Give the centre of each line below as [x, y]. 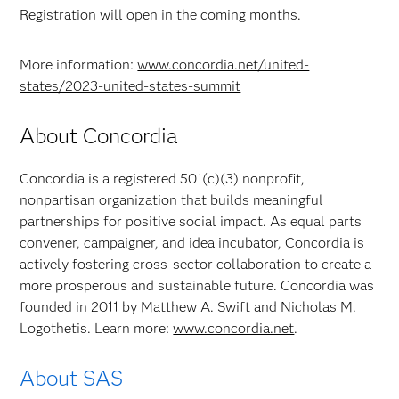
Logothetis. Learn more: [97, 328]
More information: [79, 65]
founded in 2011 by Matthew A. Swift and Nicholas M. [188, 307]
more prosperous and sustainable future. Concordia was [197, 285]
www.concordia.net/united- [224, 65]
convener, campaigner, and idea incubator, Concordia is [192, 243]
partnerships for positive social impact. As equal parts [191, 221]
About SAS [72, 378]
